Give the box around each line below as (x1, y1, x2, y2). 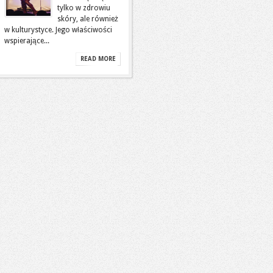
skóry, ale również (57, 15, 118, 23)
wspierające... (4, 37, 49, 45)
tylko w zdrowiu (57, 4, 110, 12)
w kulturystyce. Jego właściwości (4, 26, 112, 34)
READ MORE (80, 55, 116, 62)
